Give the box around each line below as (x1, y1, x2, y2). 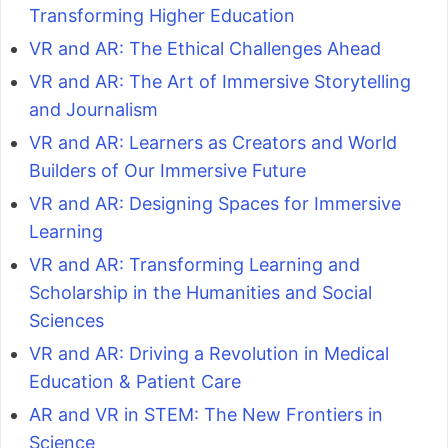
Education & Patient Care (29, 371, 241, 393)
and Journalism (29, 99, 158, 121)
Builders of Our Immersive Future (29, 160, 306, 182)
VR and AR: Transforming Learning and (29, 254, 360, 276)
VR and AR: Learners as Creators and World (29, 132, 397, 154)
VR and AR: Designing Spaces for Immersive (29, 193, 401, 215)
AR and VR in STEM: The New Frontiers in (29, 404, 383, 426)
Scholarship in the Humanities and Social (29, 282, 372, 304)
